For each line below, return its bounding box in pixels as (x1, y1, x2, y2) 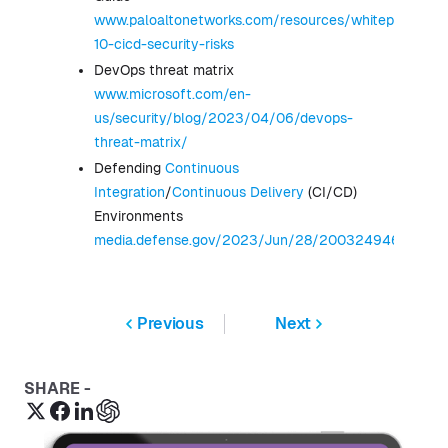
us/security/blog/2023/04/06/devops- (94, 110, 353, 127)
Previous (137, 314, 204, 334)
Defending (94, 160, 165, 177)
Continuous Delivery (172, 184, 304, 201)
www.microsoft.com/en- (94, 86, 251, 103)
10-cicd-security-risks (94, 36, 234, 53)
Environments (94, 208, 183, 225)
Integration (94, 184, 165, 201)
